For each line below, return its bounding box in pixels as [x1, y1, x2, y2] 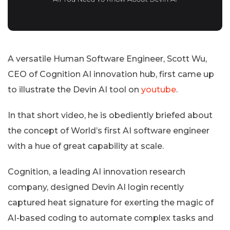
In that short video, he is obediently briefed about [8, 110, 213, 120]
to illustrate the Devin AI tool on [8, 84, 141, 94]
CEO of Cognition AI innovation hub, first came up [8, 69, 214, 79]
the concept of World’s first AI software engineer [8, 125, 209, 136]
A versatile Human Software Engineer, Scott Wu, [8, 53, 207, 64]
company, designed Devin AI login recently [8, 182, 184, 192]
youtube [141, 84, 176, 94]
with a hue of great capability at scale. [8, 141, 164, 151]
